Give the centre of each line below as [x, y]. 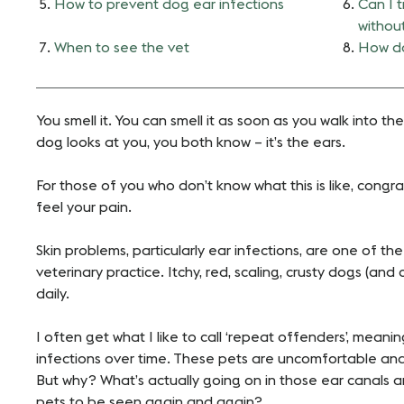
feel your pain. [84, 207]
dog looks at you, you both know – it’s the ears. [191, 142]
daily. [53, 294]
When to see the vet [122, 47]
